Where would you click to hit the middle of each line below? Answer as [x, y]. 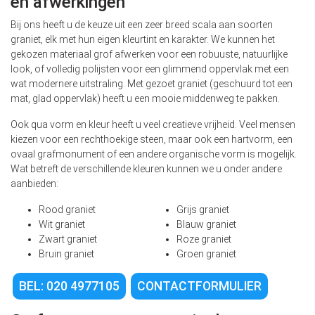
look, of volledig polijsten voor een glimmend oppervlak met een [150, 69]
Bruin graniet [66, 254]
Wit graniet [62, 225]
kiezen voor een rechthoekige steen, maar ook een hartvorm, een [152, 140]
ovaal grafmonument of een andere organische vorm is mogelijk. [154, 154]
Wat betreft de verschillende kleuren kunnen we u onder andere [146, 169]
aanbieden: [34, 184]
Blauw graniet [206, 225]
